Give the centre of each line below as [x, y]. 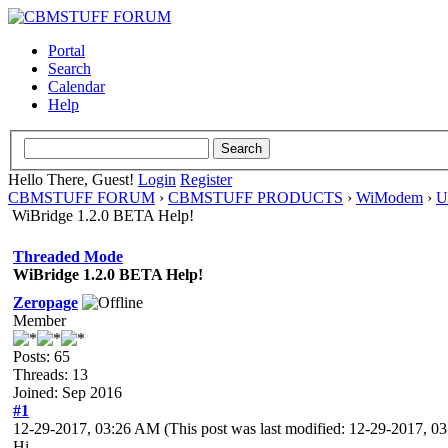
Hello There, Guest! [73, 179]
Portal [66, 50]
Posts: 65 [41, 356]
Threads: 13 [50, 374]
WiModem [389, 197]
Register [206, 179]
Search [69, 68]
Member [39, 320]
